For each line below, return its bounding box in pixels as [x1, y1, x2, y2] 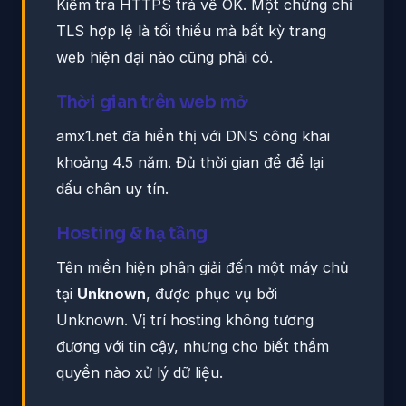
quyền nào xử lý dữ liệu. [56, 362, 223, 382]
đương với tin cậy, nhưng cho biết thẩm [56, 336, 329, 355]
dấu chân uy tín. [56, 179, 169, 198]
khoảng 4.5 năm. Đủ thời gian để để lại [56, 152, 324, 171]
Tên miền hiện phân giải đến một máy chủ [56, 257, 349, 276]
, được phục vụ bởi [146, 284, 277, 303]
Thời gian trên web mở [56, 91, 249, 112]
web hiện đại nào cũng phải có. [56, 47, 273, 66]
